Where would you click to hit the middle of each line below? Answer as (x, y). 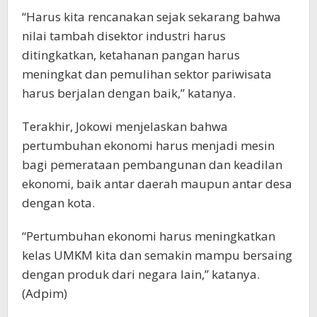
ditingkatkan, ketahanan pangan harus (131, 55)
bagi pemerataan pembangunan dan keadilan (152, 165)
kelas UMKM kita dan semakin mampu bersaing (157, 255)
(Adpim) (45, 294)
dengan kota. (58, 203)
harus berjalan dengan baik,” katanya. (129, 93)
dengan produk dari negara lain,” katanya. (141, 275)
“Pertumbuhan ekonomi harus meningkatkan (149, 236)
